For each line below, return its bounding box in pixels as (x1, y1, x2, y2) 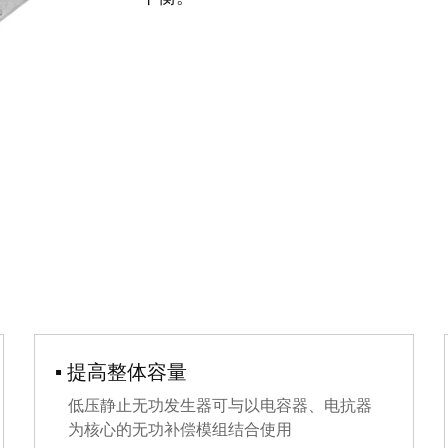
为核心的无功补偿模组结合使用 (68, 421, 292, 439)
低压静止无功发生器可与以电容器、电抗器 (68, 397, 372, 415)
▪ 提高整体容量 (55, 361, 187, 384)
